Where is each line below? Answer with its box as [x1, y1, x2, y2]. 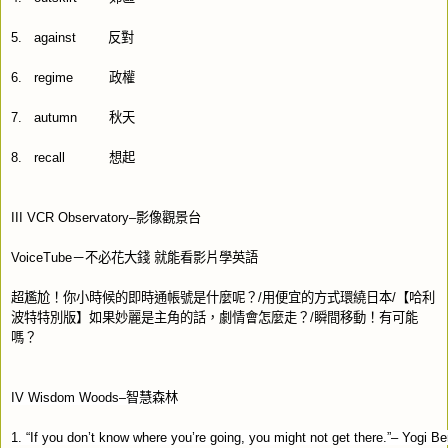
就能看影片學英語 [154, 249, 258, 265]
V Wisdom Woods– [15, 389, 126, 405]
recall [34, 149, 65, 165]
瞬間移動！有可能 [314, 309, 418, 325]
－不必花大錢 [72, 249, 150, 265]
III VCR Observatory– [11, 209, 136, 225]
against [34, 29, 76, 45]
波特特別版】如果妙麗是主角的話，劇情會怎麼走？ [11, 309, 310, 325]
